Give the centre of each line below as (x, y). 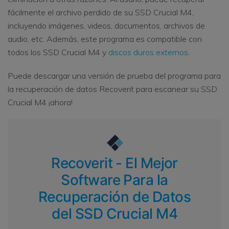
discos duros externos (148, 52)
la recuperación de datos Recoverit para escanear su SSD (112, 89)
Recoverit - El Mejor (114, 163)
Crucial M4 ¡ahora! (40, 102)
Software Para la (114, 180)
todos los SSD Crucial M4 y (58, 52)
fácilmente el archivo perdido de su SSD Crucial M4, (101, 13)
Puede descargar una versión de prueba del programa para (114, 76)
